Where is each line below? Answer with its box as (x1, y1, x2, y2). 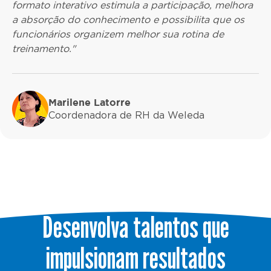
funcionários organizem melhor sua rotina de (12, 30, 224, 39)
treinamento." (12, 44, 76, 54)
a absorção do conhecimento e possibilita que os (12, 15, 244, 25)
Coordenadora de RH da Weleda (48, 111, 204, 120)
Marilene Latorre (48, 97, 131, 108)
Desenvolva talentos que (42, 210, 229, 244)
